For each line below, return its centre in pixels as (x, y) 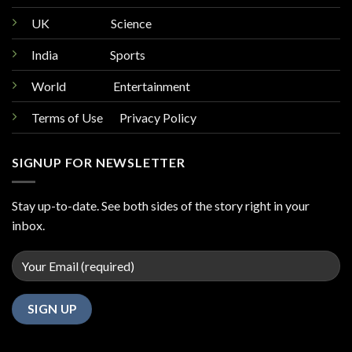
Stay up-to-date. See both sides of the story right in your (161, 205)
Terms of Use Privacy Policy (114, 118)
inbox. (28, 225)
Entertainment (128, 86)
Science (132, 24)
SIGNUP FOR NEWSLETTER (99, 163)
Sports (128, 55)
